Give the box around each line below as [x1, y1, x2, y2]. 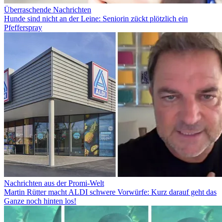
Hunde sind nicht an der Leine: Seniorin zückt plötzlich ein [4, 14, 188, 23]
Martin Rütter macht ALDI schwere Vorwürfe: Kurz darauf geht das [4, 187, 217, 196]
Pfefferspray [4, 23, 42, 32]
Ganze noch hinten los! [4, 196, 76, 205]
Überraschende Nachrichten [4, 5, 91, 14]
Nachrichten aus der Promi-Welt [4, 178, 104, 187]
